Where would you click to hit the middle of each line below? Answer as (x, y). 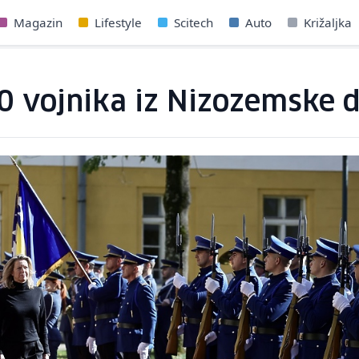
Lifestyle (118, 22)
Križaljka (328, 22)
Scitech (194, 22)
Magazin (38, 22)
